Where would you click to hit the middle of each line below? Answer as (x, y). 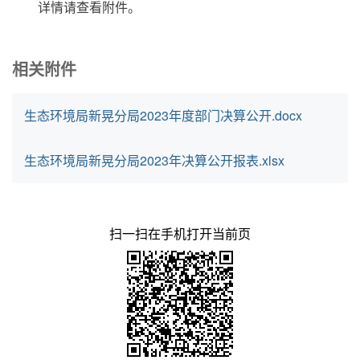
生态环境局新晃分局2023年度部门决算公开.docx (163, 115)
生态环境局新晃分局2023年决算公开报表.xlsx (154, 160)
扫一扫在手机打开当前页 (180, 233)
